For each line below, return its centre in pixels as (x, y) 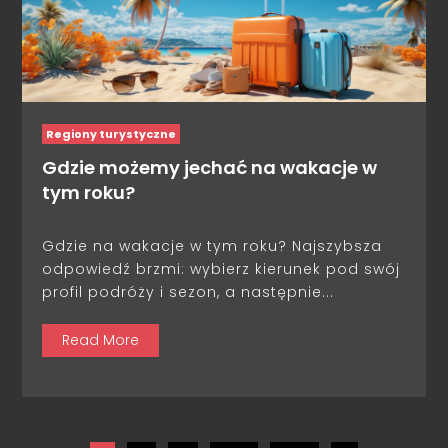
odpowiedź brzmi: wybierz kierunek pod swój (221, 268)
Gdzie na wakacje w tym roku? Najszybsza (212, 245)
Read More (101, 339)
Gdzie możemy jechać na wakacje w (210, 167)
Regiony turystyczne (111, 133)
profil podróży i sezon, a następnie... (188, 291)
